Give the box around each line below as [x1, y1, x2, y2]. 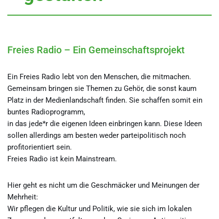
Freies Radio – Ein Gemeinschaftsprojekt [7, 44, 185, 56]
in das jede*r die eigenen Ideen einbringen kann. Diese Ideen [7, 119, 202, 128]
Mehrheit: [7, 192, 38, 201]
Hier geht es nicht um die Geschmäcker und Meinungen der [7, 180, 199, 190]
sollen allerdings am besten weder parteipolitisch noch [7, 131, 186, 140]
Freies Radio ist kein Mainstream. [7, 154, 117, 163]
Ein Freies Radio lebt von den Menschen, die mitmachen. [7, 72, 191, 81]
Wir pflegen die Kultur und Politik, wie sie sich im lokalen [7, 204, 192, 213]
